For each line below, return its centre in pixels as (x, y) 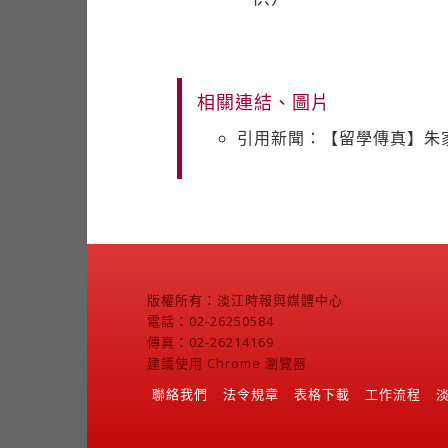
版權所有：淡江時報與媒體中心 (245, 300)
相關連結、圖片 (263, 102)
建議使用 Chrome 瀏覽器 (227, 363)
